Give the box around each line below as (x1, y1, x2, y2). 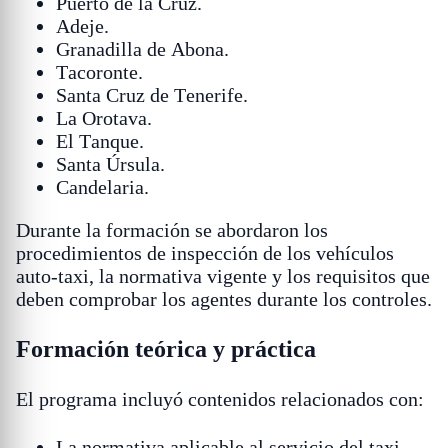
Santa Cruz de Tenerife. (56, 84, 248, 107)
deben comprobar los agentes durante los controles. (16, 288, 432, 311)
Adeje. (56, 15, 109, 38)
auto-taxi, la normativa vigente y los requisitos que (16, 265, 430, 288)
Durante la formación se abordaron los (16, 219, 328, 242)
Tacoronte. (56, 61, 143, 84)
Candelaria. (56, 176, 149, 199)
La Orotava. (56, 107, 152, 130)
